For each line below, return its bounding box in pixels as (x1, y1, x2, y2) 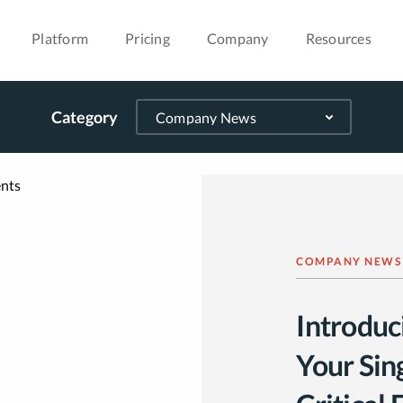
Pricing (125, 30, 170, 47)
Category (50, 107, 118, 127)
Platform (31, 30, 89, 47)
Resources (305, 30, 372, 47)
